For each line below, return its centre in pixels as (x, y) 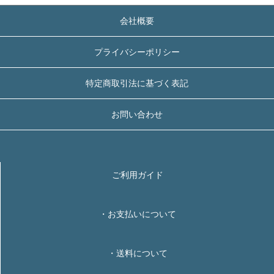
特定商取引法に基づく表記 (137, 83)
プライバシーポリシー (137, 52)
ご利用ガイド (137, 175)
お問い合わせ (137, 115)
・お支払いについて (137, 214)
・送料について (137, 253)
